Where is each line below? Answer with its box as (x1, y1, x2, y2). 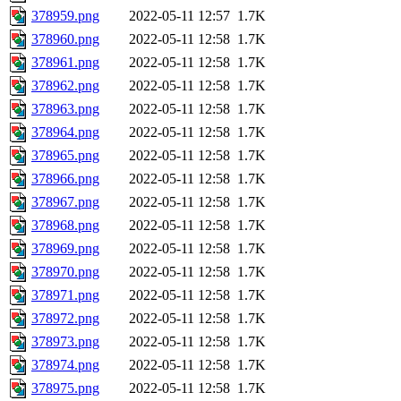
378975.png (31, 380, 99, 397)
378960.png (31, 31, 99, 47)
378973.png (31, 334, 99, 350)
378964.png (31, 124, 99, 141)
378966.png (31, 171, 99, 187)
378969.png (31, 241, 99, 257)
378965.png (31, 148, 99, 164)
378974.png (31, 357, 99, 373)
